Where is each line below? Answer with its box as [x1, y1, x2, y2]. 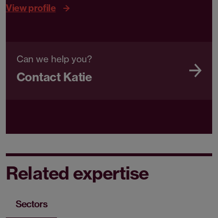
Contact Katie [17, 70, 92, 85]
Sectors [16, 199, 47, 210]
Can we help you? [17, 53, 92, 65]
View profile [6, 2, 56, 14]
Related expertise [6, 162, 149, 184]
